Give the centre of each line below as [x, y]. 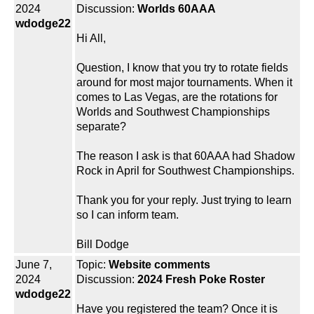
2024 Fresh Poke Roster [201, 280]
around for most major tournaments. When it [184, 83]
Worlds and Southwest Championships [173, 112]
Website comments [159, 265]
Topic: [93, 265]
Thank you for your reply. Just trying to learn [184, 200]
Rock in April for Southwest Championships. [185, 171]
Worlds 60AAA [177, 9]
